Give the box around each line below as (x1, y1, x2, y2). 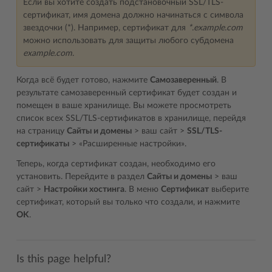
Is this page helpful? (16, 254, 111, 264)
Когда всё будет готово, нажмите (16, 76, 150, 84)
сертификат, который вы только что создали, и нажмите (16, 198, 240, 206)
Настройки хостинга (44, 185, 124, 194)
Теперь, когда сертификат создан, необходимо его (16, 160, 216, 168)
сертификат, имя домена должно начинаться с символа (23, 11, 243, 19)
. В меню (124, 185, 161, 194)
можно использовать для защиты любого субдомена (23, 36, 234, 45)
